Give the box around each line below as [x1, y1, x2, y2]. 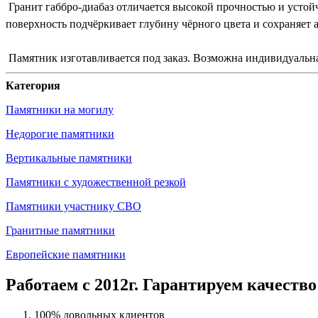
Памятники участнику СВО [6, 199, 141, 212]
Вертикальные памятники [6, 151, 132, 164]
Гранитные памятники [6, 224, 115, 236]
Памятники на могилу [6, 103, 114, 116]
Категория [6, 79, 60, 92]
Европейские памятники [6, 248, 126, 261]
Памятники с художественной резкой [6, 175, 186, 188]
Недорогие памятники [6, 127, 114, 140]
